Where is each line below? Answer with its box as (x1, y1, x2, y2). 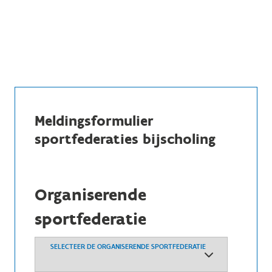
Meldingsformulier (35, 112, 154, 129)
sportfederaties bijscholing (35, 130, 216, 148)
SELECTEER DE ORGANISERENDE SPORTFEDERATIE (50, 242, 206, 251)
